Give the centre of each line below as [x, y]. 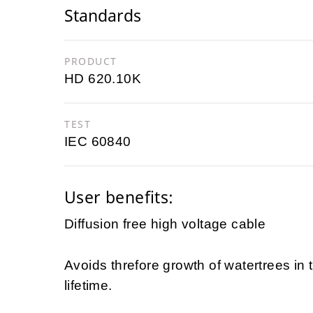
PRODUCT [91, 61]
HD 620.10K [103, 79]
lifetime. [88, 286]
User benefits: [119, 197]
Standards [103, 16]
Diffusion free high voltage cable [165, 224]
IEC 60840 [98, 142]
